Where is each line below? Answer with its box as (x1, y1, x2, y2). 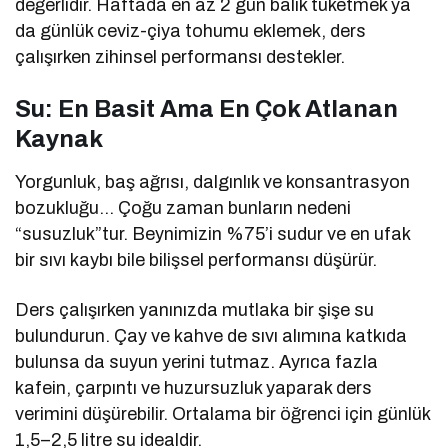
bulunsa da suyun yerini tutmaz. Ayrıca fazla (15, 352, 379, 373)
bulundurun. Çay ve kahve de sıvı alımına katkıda (15, 326, 408, 347)
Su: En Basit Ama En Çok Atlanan (15, 96, 398, 123)
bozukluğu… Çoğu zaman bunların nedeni (15, 198, 352, 219)
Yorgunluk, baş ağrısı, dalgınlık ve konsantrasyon (15, 172, 411, 193)
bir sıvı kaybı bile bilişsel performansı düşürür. (15, 250, 378, 271)
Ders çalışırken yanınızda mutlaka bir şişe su (15, 300, 375, 321)
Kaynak (15, 126, 103, 153)
